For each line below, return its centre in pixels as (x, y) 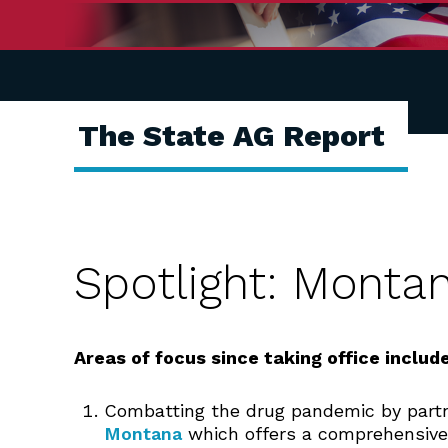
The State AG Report (231, 135)
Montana (143, 433)
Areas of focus (140, 357)
